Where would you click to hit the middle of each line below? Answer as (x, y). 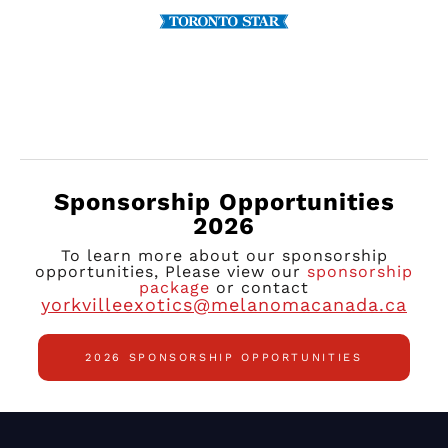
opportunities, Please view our (171, 271)
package (174, 287)
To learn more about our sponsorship (224, 255)
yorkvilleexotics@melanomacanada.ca (224, 304)
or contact (259, 287)
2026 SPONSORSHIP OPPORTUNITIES (224, 357)
